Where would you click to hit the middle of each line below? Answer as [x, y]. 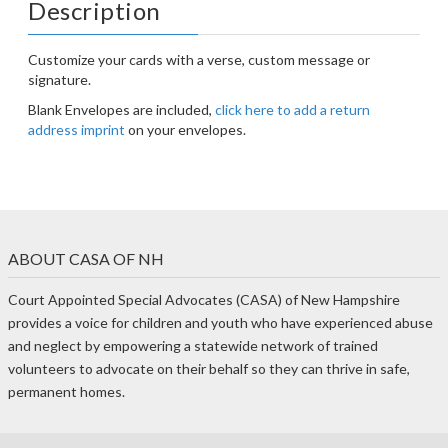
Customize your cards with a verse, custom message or [199, 59]
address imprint [76, 129]
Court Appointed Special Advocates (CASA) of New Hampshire [204, 299]
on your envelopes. [185, 129]
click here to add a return [292, 109]
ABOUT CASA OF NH [86, 258]
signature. [59, 79]
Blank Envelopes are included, [121, 109]
